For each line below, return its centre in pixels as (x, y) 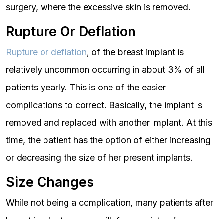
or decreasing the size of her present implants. (99, 158)
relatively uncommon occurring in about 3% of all (105, 70)
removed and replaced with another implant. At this (109, 122)
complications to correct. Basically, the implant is (104, 105)
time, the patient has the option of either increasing (108, 140)
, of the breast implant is (135, 52)
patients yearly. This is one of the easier (86, 87)
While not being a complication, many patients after (109, 203)
